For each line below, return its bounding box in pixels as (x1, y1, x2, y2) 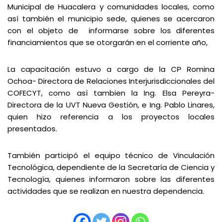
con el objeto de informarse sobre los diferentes (7, 25, 215, 36)
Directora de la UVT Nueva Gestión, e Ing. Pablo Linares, (7, 100, 215, 110)
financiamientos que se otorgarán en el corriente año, (7, 37, 208, 48)
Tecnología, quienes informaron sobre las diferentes (7, 174, 215, 184)
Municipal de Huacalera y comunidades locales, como (7, 1, 215, 12)
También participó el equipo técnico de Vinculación (7, 150, 215, 161)
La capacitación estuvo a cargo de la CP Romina (7, 64, 215, 74)
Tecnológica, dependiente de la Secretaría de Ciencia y (7, 162, 215, 172)
